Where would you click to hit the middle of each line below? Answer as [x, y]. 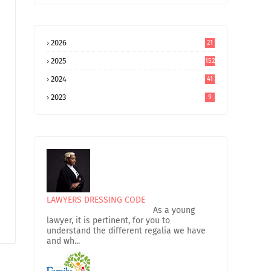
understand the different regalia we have [126, 231]
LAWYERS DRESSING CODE [96, 200]
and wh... [63, 241]
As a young [121, 210]
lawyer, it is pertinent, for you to [108, 220]
